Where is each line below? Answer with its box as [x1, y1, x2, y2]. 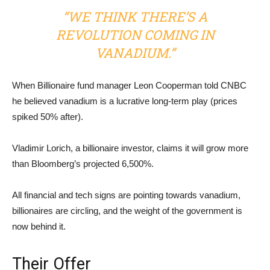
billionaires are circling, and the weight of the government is [12, 206, 242, 216]
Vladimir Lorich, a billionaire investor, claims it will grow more [12, 143, 248, 153]
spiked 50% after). [12, 111, 83, 122]
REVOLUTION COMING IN [55, 26, 215, 43]
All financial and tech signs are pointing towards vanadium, [12, 190, 240, 200]
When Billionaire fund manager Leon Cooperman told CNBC [12, 80, 246, 90]
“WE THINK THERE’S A [63, 8, 207, 25]
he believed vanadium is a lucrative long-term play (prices [12, 96, 237, 106]
